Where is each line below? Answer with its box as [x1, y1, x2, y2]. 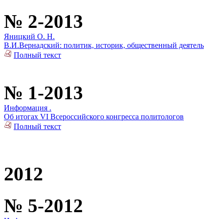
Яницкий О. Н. [4, 32, 55, 41]
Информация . [4, 104, 51, 112]
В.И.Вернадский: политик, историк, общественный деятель [4, 41, 204, 50]
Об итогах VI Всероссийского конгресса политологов [4, 112, 184, 121]
